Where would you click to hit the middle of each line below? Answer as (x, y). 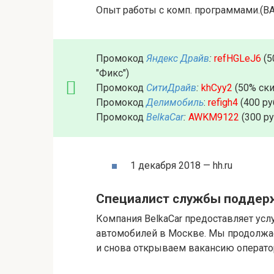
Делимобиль (175, 102)
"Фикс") (113, 73)
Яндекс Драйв (178, 58)
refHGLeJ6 (238, 58)
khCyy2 (217, 87)
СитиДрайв (171, 87)
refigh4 (223, 102)
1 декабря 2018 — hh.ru (181, 165)
